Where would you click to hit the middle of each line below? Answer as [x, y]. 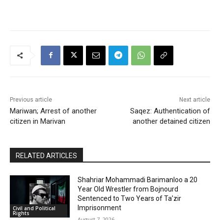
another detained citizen [171, 121]
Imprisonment [100, 207]
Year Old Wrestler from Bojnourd [128, 189]
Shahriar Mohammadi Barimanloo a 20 [138, 179]
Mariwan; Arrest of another [53, 111]
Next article [194, 99]
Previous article [31, 99]
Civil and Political [34, 208]
